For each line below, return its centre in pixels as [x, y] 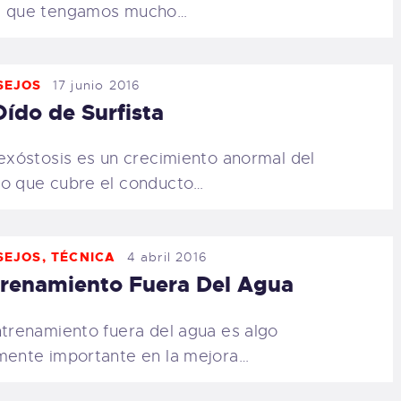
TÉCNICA [84, 257]
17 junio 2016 [97, 85]
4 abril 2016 [167, 257]
